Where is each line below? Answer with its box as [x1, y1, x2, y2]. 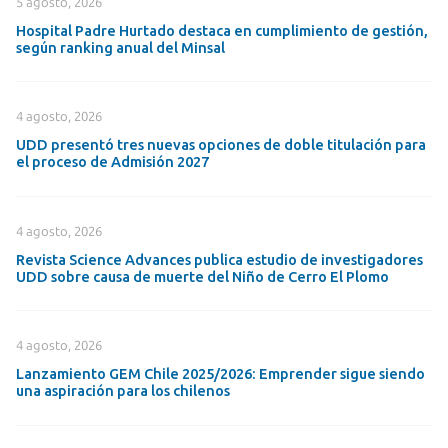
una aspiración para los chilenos [16, 382, 231, 400]
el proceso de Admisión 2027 [16, 153, 216, 171]
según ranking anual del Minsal [16, 39, 226, 57]
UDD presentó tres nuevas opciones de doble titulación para [16, 136, 427, 154]
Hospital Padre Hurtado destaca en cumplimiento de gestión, [16, 22, 429, 40]
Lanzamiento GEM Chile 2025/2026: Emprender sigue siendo [16, 365, 426, 383]
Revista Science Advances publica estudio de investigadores [16, 250, 424, 268]
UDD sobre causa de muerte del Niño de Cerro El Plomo [16, 267, 390, 285]
